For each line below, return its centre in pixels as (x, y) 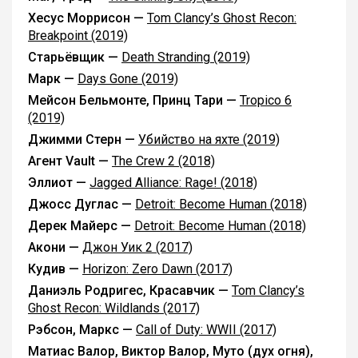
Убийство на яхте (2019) (209, 139)
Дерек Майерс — (81, 226)
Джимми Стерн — (83, 139)
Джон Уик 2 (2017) (137, 247)
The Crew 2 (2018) (163, 161)
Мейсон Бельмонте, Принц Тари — (134, 100)
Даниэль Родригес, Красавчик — (130, 290)
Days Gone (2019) (128, 79)
